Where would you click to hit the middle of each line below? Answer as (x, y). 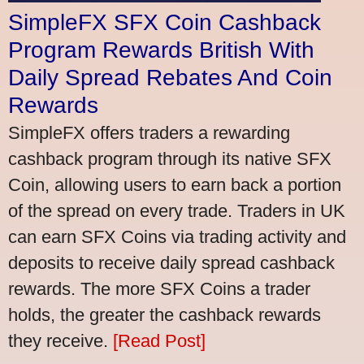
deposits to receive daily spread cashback (171, 262)
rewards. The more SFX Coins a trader (159, 288)
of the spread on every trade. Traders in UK (177, 210)
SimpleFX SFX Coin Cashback (165, 22)
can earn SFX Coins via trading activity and (177, 236)
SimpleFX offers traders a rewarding (149, 132)
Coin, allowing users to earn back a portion (175, 184)
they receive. (61, 340)
